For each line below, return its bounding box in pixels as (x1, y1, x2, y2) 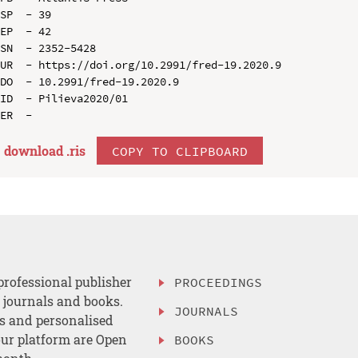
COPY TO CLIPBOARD (111, 142, 248, 159)
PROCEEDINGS (174, 274, 263, 291)
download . (3, 141, 70, 159)
